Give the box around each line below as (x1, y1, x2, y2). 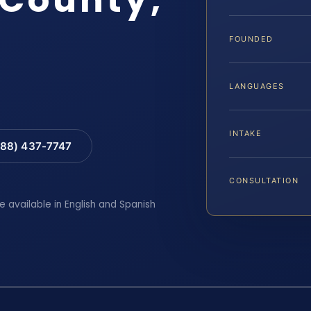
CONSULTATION (229, 176, 299, 186)
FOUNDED (229, 34, 274, 44)
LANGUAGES (229, 81, 285, 92)
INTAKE (229, 128, 262, 139)
